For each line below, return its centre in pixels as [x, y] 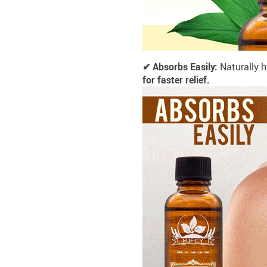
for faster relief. [176, 80]
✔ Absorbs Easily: [181, 67]
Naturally [239, 67]
